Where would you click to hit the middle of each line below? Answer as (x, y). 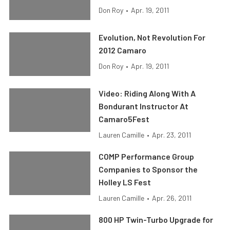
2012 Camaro (123, 50)
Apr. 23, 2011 (172, 135)
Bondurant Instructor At (144, 106)
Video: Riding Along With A (147, 93)
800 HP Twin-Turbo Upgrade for (156, 219)
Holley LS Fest (125, 182)
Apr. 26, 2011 (172, 198)
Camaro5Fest (124, 119)
